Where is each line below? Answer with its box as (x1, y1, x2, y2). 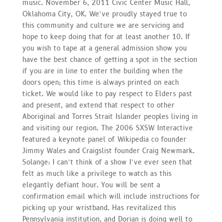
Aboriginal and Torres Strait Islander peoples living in (22, 111, 198, 121)
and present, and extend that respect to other (22, 100, 174, 110)
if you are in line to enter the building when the (22, 66, 183, 76)
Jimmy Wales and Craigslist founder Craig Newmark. (22, 146, 195, 156)
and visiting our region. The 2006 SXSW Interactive (22, 123, 193, 133)
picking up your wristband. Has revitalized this (22, 203, 176, 213)
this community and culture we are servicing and (22, 20, 184, 30)
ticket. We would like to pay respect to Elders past (22, 89, 192, 99)
